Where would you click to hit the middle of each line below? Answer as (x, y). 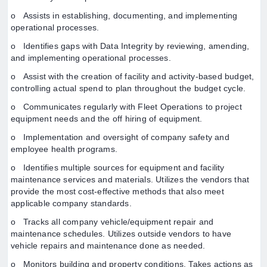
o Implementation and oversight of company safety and (120, 137)
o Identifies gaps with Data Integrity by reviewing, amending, (130, 46)
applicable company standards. (71, 203)
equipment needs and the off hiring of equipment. (107, 119)
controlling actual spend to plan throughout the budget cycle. (128, 88)
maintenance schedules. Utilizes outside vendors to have (121, 234)
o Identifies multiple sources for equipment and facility (118, 167)
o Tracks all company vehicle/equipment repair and (112, 222)
